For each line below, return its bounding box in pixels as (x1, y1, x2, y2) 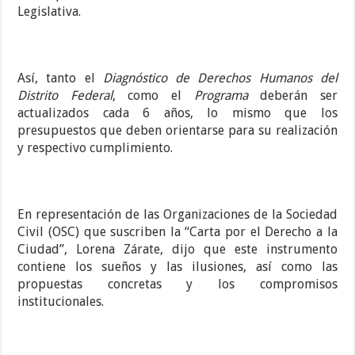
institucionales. (17, 294, 105, 310)
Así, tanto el (17, 71, 103, 86)
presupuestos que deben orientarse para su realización (17, 123, 338, 139)
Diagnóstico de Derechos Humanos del (102, 71, 338, 86)
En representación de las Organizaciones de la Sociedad (17, 207, 338, 223)
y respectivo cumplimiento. (17, 140, 174, 156)
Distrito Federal (17, 88, 113, 104)
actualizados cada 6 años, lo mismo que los (17, 105, 338, 121)
